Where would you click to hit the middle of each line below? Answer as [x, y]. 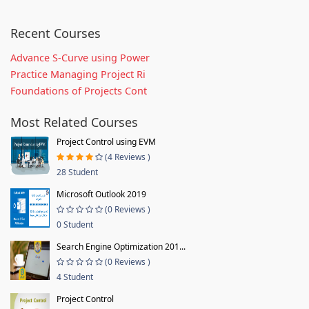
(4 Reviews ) [128, 157]
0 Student [75, 224]
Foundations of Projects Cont [79, 90]
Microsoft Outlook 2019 [101, 194]
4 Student [75, 277]
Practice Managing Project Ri [78, 74]
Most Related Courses [74, 122]
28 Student [77, 172]
